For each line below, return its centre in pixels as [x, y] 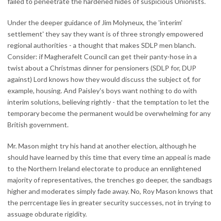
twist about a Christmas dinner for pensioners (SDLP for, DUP [102, 68]
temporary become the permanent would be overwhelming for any [109, 113]
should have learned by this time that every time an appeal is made [109, 157]
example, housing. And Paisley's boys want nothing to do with [102, 90]
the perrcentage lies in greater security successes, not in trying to [109, 202]
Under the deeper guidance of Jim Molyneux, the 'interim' [95, 22]
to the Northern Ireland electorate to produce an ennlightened [104, 168]
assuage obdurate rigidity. [47, 214]
